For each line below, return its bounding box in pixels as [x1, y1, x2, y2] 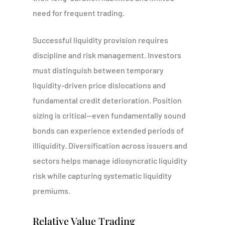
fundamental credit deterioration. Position [32, 95, 182, 105]
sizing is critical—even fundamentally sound [32, 110, 186, 120]
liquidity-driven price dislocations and [32, 80, 166, 90]
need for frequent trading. [32, 8, 125, 18]
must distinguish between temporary [32, 65, 164, 75]
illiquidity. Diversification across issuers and [32, 141, 187, 150]
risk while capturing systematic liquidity [32, 171, 172, 180]
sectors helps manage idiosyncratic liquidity [32, 156, 187, 165]
